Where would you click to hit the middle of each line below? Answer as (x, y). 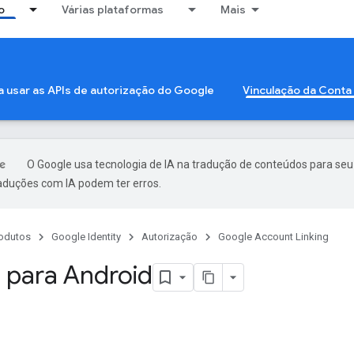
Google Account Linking (273, 237)
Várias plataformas (113, 9)
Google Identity (86, 237)
